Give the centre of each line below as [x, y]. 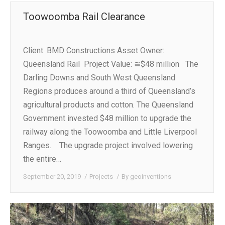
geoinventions [151, 176]
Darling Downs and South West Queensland [99, 77]
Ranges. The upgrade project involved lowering [108, 145]
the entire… [42, 159]
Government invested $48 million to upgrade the [107, 118]
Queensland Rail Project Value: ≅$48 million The [111, 64]
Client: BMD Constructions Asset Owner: [94, 50]
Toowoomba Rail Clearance [84, 16]
